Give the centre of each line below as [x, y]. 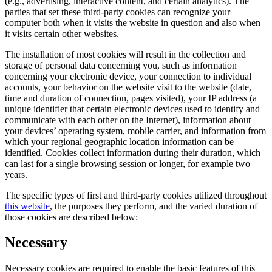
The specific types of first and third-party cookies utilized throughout [136, 195]
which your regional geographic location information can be [119, 141]
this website [27, 206]
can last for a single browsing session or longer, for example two [127, 163]
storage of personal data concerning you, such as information [121, 65]
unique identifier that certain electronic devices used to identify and [132, 109]
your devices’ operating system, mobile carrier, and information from [135, 131]
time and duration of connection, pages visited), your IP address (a [131, 98]
